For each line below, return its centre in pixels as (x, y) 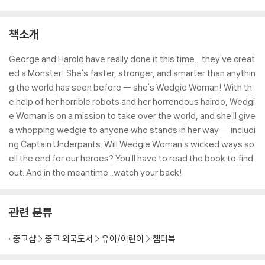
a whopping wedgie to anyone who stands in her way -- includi (132, 130)
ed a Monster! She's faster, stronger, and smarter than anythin (132, 73)
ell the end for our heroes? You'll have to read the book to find (131, 158)
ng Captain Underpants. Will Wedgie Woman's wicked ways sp (132, 144)
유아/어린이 (123, 239)
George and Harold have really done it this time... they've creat (132, 59)
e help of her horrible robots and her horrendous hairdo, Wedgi (132, 101)
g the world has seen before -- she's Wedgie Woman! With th (130, 87)
